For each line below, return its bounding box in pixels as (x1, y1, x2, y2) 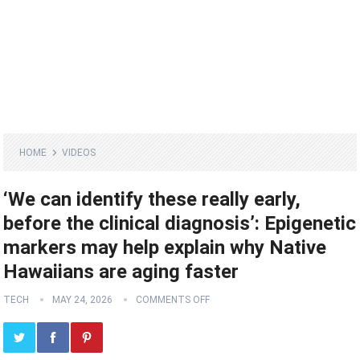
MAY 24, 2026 (52, 294, 113, 306)
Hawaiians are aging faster (3, 260, 239, 284)
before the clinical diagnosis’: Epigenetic (3, 212, 357, 235)
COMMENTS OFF (136, 294, 211, 306)
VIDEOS (62, 147, 96, 159)
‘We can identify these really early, (3, 188, 301, 211)
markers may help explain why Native (3, 236, 327, 260)
